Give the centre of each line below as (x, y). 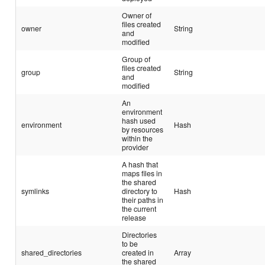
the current (139, 208)
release (134, 217)
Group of (136, 59)
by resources (143, 129)
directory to (140, 190)
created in (138, 252)
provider (135, 147)
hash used (139, 120)
